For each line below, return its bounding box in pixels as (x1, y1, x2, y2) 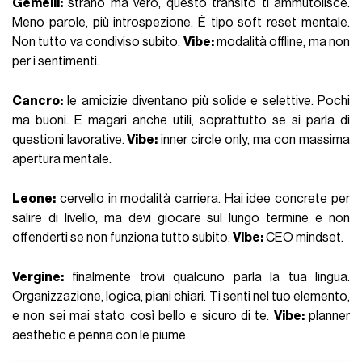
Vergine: (12, 271, 65, 284)
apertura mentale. (12, 153, 115, 166)
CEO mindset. (263, 231, 344, 245)
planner (304, 309, 350, 323)
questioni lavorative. (12, 133, 125, 147)
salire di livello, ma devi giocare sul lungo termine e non (12, 212, 350, 225)
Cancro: (12, 95, 64, 108)
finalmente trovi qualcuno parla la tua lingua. (64, 271, 350, 284)
